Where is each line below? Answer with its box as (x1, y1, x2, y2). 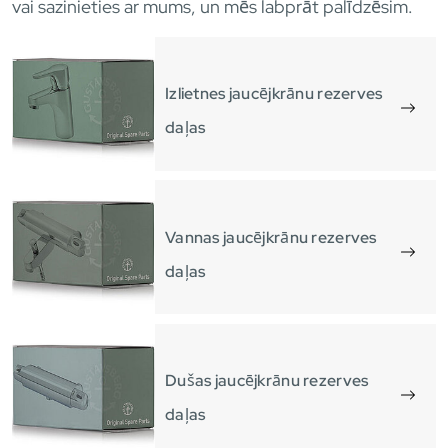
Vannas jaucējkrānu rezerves (165, 226, 377, 248)
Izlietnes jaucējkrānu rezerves (165, 82, 383, 104)
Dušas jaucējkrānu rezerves (165, 370, 369, 392)
